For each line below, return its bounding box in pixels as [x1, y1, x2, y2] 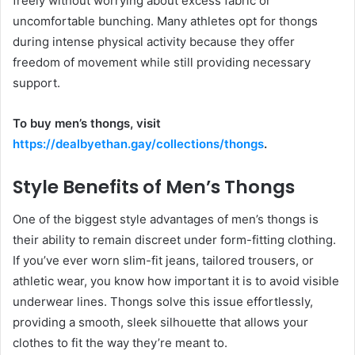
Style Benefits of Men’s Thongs [13, 174, 295, 200]
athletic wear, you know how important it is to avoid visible [13, 273, 339, 288]
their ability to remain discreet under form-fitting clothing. [13, 231, 336, 247]
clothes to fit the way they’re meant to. [13, 334, 227, 350]
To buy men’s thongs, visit [13, 116, 161, 132]
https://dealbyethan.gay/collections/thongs [13, 136, 264, 152]
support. [13, 75, 60, 91]
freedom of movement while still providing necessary [13, 55, 311, 71]
